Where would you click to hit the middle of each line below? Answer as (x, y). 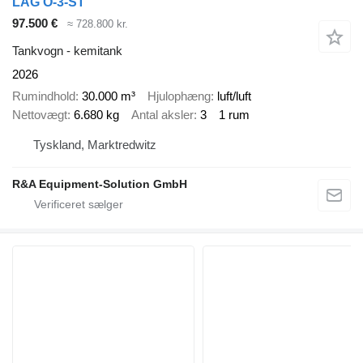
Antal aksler (162, 114)
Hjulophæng (179, 96)
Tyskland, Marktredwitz (95, 145)
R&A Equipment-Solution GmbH (100, 184)
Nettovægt (40, 114)
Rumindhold (44, 96)
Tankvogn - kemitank (67, 51)
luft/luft (234, 96)
